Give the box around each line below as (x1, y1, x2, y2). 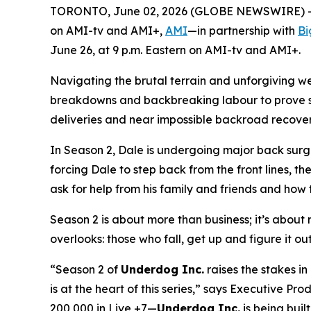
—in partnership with (187, 24, 298, 37)
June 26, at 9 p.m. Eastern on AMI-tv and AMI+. (50, 43, 301, 57)
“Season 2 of (50, 262, 121, 276)
